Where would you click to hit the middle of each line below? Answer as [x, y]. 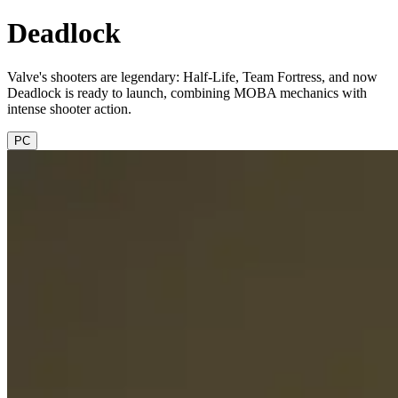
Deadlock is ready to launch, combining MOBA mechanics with [187, 92]
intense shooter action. [69, 108]
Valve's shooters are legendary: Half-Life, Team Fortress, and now [192, 76]
